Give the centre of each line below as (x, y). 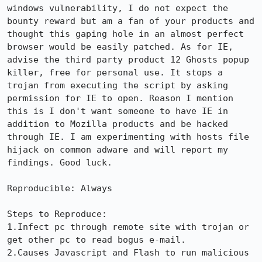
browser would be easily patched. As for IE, (120, 47)
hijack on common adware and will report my (118, 150)
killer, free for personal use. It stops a (115, 73)
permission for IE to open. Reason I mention (120, 98)
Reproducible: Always (60, 188)
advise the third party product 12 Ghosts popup (128, 60)
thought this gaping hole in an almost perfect (125, 34)
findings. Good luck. (60, 163)
